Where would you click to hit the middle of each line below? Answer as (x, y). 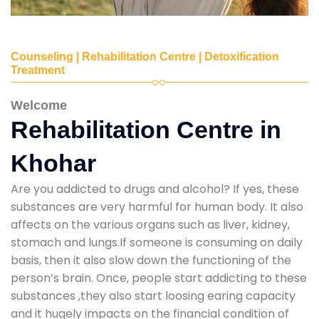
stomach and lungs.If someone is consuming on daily (157, 242)
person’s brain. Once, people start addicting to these (159, 278)
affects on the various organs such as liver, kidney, (150, 224)
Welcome (39, 105)
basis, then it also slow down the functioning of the (151, 260)
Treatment (38, 70)
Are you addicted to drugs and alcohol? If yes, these (155, 189)
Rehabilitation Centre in (146, 129)
